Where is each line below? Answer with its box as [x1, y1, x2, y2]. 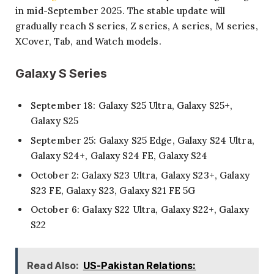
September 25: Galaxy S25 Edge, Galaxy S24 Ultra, [31, 134, 254, 146]
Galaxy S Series [15, 65, 107, 81]
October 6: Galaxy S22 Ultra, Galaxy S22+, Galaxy [31, 204, 249, 216]
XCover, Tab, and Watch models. [15, 35, 161, 47]
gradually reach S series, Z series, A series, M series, [15, 20, 258, 32]
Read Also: [27, 259, 80, 272]
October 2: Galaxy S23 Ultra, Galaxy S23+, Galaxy [31, 169, 250, 181]
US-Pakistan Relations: [83, 259, 196, 272]
